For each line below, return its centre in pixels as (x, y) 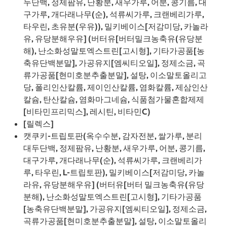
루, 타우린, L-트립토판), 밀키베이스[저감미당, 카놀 (114, 173)
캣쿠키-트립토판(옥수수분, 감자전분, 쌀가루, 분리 (113, 136)
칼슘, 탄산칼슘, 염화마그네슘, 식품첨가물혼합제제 (114, 100)
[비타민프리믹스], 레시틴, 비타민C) (87, 112)
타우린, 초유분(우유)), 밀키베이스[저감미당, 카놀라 (116, 27)
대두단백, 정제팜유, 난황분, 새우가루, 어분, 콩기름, (114, 148)
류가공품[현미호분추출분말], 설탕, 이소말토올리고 (115, 75)
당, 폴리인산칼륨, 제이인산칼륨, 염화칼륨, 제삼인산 (116, 87)
